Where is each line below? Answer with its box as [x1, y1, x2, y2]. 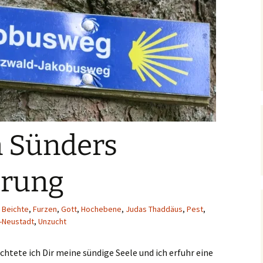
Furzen [33, 204, 57, 214]
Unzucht [38, 216, 66, 227]
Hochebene [81, 204, 122, 214]
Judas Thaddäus [126, 204, 183, 214]
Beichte [2, 204, 29, 214]
